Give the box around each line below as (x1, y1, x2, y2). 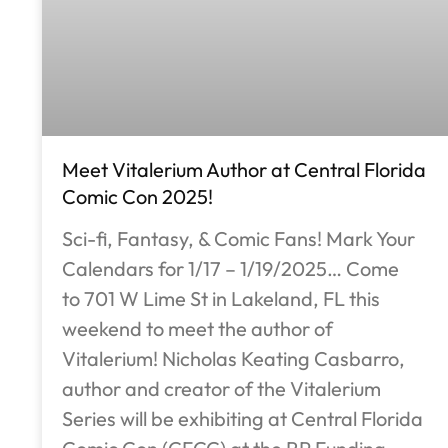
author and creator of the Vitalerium (62, 376, 381, 402)
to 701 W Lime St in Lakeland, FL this (62, 286, 380, 312)
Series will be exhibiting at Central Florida (62, 406, 423, 432)
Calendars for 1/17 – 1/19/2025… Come (62, 256, 399, 282)
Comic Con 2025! (62, 184, 213, 210)
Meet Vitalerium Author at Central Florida (62, 157, 426, 183)
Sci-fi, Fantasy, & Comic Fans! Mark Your (62, 226, 415, 252)
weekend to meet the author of (62, 316, 333, 342)
